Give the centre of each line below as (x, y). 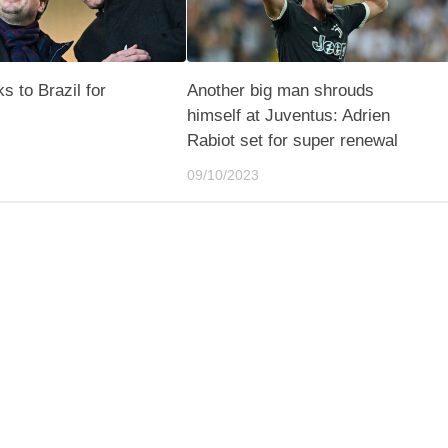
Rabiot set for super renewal (292, 140)
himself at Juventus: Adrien (288, 115)
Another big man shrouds (280, 90)
